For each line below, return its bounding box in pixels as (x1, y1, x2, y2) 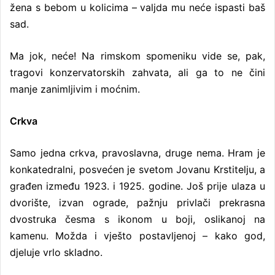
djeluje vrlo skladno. (10, 246, 103, 258)
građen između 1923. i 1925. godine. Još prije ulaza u (10, 179, 265, 192)
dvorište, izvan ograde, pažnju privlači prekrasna (10, 196, 265, 209)
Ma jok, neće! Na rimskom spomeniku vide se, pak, (10, 49, 265, 62)
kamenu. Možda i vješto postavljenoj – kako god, (10, 229, 265, 242)
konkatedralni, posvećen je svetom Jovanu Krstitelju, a (10, 163, 265, 176)
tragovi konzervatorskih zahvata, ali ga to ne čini (10, 66, 265, 79)
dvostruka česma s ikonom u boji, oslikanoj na (10, 212, 265, 225)
